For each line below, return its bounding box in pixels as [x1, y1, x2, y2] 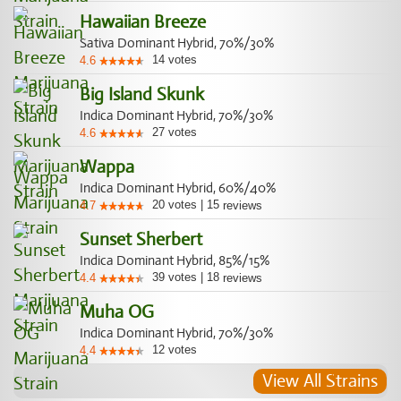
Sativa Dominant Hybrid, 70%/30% [80, 35, 274, 51]
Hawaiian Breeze [80, 11, 206, 33]
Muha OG [80, 301, 154, 323]
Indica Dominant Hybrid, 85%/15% [80, 252, 269, 269]
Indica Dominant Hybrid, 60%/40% [80, 180, 276, 196]
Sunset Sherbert [80, 228, 202, 251]
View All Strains [262, 370, 378, 392]
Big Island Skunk [80, 83, 204, 106]
